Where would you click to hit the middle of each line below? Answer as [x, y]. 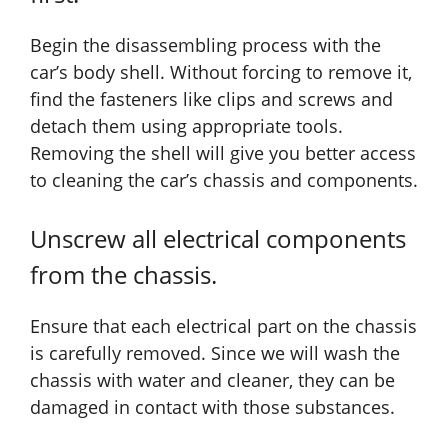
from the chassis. [123, 275]
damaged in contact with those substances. [215, 407]
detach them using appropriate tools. [186, 126]
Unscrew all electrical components [218, 239]
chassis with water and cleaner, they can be [212, 380]
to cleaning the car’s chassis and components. [224, 180]
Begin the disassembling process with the [205, 45]
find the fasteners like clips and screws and [211, 99]
